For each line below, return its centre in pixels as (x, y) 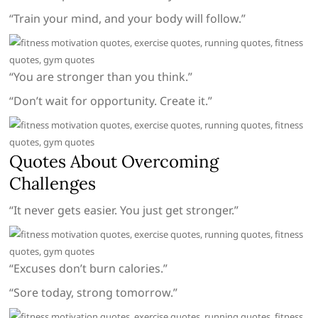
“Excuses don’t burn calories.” (89, 269)
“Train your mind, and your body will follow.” (128, 19)
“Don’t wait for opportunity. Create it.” (111, 101)
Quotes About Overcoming (114, 162)
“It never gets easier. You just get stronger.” (124, 210)
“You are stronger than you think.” (101, 77)
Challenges (53, 184)
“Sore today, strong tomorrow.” (94, 293)
